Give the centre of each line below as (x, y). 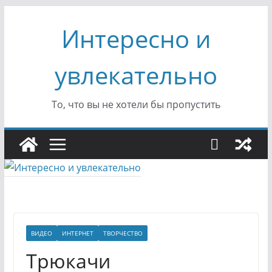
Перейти (24, 14)
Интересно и (136, 39)
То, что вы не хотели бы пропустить (136, 104)
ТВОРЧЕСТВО (123, 233)
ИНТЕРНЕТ (77, 233)
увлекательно (136, 75)
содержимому (37, 48)
